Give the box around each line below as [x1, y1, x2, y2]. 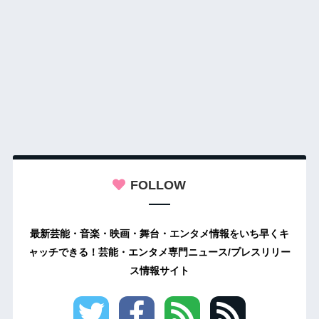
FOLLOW [130, 177, 186, 192]
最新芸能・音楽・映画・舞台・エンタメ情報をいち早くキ [30, 228, 289, 240]
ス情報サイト [130, 265, 189, 277]
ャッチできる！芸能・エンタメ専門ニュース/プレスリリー [28, 246, 291, 258]
